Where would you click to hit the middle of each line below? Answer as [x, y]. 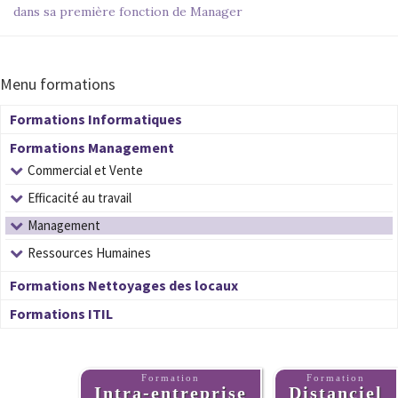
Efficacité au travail [80, 198]
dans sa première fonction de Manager [128, 12]
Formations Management [92, 147]
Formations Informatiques [96, 119]
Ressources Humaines [89, 253]
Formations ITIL [61, 314]
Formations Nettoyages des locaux [124, 285]
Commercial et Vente [85, 170]
